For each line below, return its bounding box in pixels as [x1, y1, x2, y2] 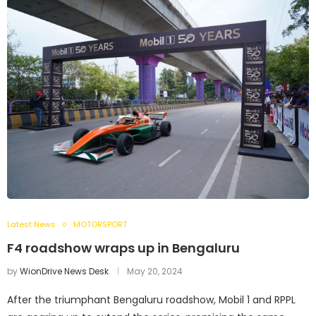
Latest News [7, 219, 56, 231]
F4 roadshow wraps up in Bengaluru [7, 239, 240, 257]
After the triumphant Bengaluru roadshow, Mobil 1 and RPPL [7, 293, 296, 308]
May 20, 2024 [127, 265, 183, 278]
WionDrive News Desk [20, 265, 109, 278]
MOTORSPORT [73, 219, 127, 231]
